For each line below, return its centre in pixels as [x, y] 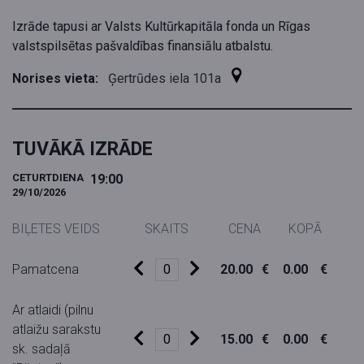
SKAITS [167, 229]
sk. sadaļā [41, 349]
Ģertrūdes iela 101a [166, 79]
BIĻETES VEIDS [56, 229]
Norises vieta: [55, 79]
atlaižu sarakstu [56, 330]
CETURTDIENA [48, 178]
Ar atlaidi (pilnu [53, 310]
